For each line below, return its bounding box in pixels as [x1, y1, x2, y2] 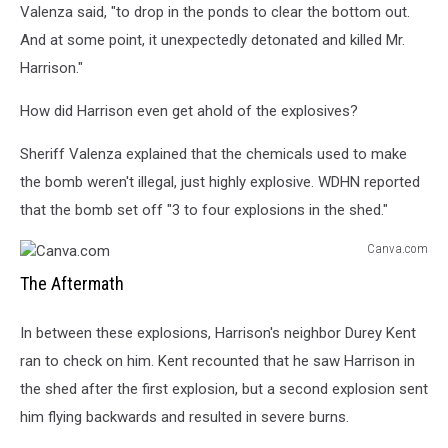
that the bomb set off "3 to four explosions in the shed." [20, 201, 388, 219]
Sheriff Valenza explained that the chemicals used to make [20, 145, 407, 163]
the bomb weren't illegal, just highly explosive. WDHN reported [20, 173, 420, 191]
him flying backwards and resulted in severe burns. [20, 408, 349, 426]
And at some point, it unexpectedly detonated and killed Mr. [20, 31, 405, 49]
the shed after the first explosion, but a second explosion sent [20, 380, 428, 398]
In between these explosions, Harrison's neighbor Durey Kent [20, 324, 416, 342]
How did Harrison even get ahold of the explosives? [20, 102, 358, 120]
